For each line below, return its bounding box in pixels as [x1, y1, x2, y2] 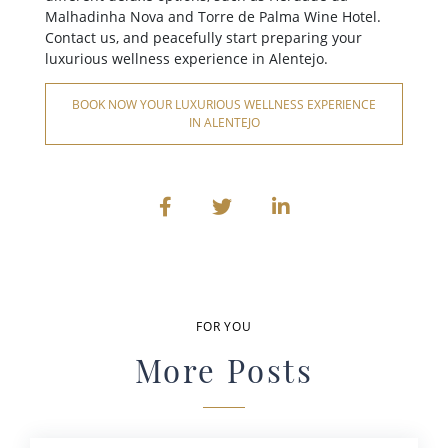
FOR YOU [196, 317, 252, 335]
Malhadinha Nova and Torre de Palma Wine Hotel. [45, 6, 381, 26]
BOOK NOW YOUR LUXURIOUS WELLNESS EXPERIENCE [72, 96, 376, 114]
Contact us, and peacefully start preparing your [45, 27, 362, 47]
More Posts [134, 349, 314, 392]
